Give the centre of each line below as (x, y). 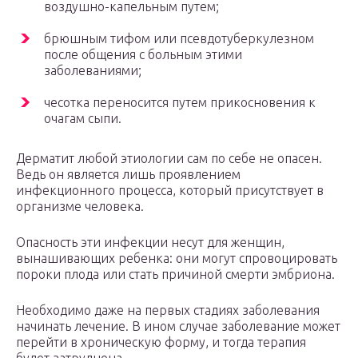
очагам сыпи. (83, 119)
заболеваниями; (93, 71)
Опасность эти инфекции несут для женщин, (150, 243)
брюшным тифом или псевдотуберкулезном (179, 39)
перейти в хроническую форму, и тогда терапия (161, 342)
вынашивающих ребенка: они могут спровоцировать (177, 259)
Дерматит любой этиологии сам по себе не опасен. (169, 159)
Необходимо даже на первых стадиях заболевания (168, 310)
